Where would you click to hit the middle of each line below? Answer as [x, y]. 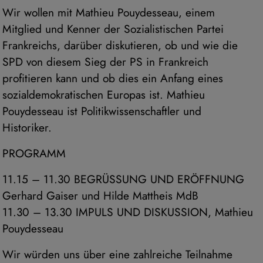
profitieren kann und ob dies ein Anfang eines [113, 78]
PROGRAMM [34, 154]
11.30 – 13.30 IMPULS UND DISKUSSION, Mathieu [128, 212]
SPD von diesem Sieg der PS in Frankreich [105, 62]
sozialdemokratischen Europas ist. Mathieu [104, 95]
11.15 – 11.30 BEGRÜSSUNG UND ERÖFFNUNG [123, 179]
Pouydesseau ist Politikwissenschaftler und [102, 111]
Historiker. [27, 128]
